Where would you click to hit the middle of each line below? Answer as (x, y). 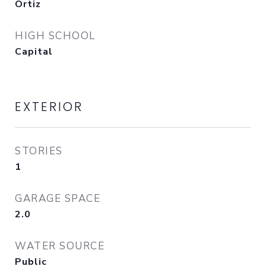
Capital (34, 52)
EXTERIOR (49, 107)
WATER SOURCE (60, 246)
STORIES (39, 151)
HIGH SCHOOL (55, 36)
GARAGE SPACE (58, 199)
